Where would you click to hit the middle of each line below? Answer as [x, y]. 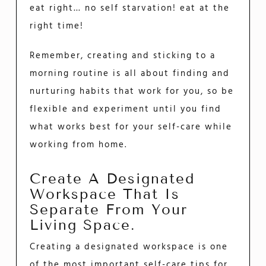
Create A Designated [113, 178]
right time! [57, 26]
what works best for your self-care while [131, 127]
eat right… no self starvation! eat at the [130, 9]
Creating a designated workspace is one [129, 247]
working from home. [79, 145]
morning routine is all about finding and [130, 74]
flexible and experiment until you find [126, 110]
